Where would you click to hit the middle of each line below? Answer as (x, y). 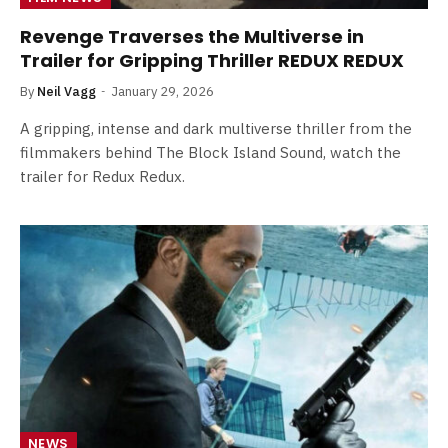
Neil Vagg (66, 91)
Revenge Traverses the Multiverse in (192, 36)
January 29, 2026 (162, 91)
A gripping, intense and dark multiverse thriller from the (216, 128)
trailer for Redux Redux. (102, 176)
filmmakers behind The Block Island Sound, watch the (210, 152)
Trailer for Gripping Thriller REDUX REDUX (212, 60)
